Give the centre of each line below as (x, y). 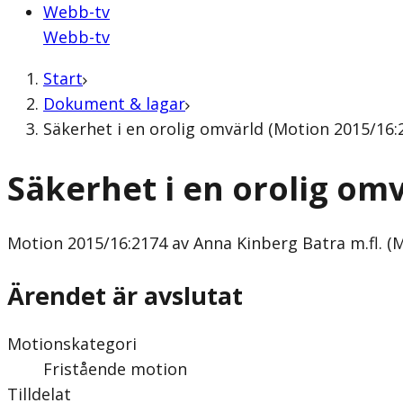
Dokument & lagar (114, 103)
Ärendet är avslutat (125, 295)
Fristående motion (115, 368)
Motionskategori (72, 343)
